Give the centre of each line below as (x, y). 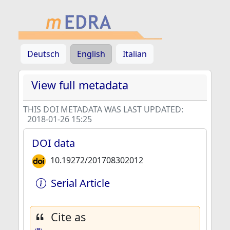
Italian (135, 54)
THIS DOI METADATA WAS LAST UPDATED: (103, 109)
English (91, 54)
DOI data (53, 143)
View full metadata (80, 85)
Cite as (68, 217)
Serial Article (80, 183)
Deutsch (43, 54)
